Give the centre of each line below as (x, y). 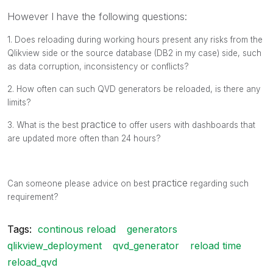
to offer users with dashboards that (186, 125)
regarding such (218, 183)
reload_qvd (32, 262)
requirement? (33, 197)
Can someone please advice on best (80, 183)
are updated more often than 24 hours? (84, 138)
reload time (216, 245)
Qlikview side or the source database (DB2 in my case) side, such (134, 53)
